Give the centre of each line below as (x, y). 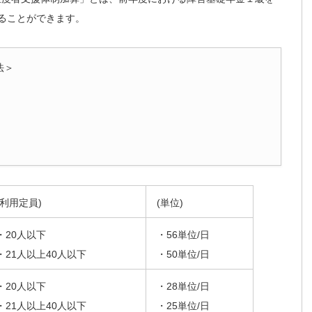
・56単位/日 (183, 234)
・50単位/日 (183, 254)
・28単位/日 (183, 286)
